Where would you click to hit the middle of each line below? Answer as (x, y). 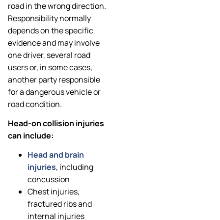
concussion (49, 179)
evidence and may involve (54, 42)
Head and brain (56, 155)
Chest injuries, (54, 192)
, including (75, 167)
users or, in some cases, (50, 67)
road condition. (35, 104)
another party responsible (54, 79)
